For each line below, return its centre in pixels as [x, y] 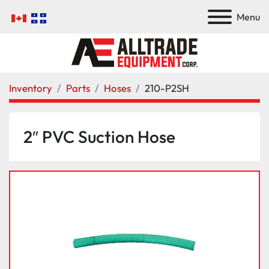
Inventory [31, 88]
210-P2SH [167, 88]
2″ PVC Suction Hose [99, 136]
